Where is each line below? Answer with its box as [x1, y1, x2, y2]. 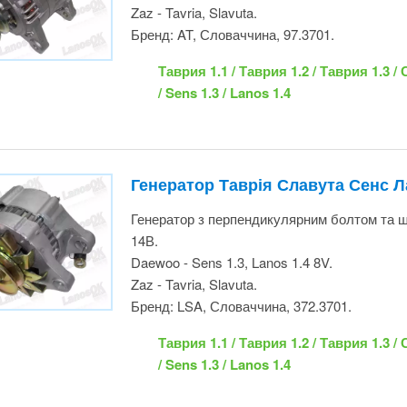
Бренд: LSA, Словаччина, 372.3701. [123, 203, 348, 221]
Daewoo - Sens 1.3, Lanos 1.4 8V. [123, 159, 331, 177]
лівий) [123, 374, 174, 396]
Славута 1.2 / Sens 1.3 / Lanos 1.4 [150, 261, 373, 279]
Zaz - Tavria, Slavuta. [123, 181, 252, 199]
